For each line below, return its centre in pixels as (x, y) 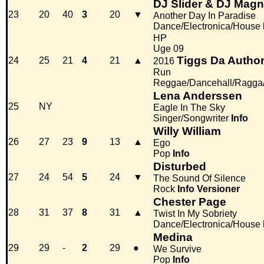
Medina (173, 237)
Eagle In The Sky (189, 108)
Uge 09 (169, 49)
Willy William (187, 131)
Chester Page (190, 202)
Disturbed (180, 167)
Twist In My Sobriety (195, 214)
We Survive (177, 249)
